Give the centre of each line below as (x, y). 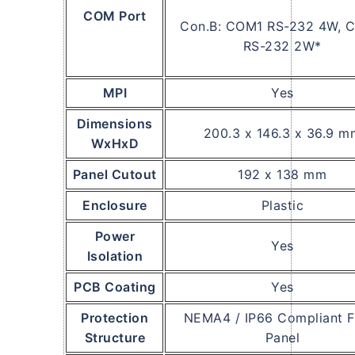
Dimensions (115, 124)
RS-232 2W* (282, 46)
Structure (115, 338)
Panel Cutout (115, 175)
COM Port (115, 16)
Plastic (282, 206)
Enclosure (115, 206)
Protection (115, 318)
